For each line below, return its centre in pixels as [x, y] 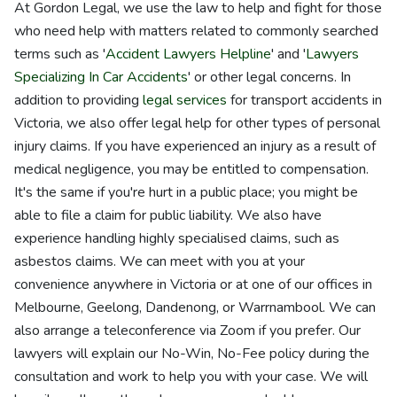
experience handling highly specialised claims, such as [177, 238]
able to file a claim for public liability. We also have [168, 215]
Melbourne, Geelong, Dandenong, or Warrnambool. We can [195, 307]
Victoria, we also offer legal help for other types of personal [197, 123]
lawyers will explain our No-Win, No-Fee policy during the [192, 354]
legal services [185, 100]
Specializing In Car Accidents [101, 77]
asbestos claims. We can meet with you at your [160, 261]
